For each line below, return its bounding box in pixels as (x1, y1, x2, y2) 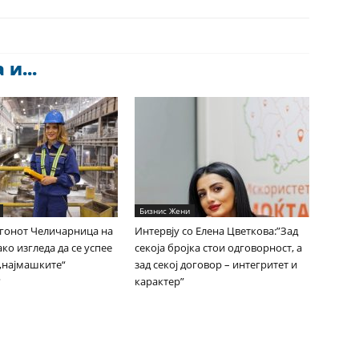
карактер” (135, 274, 184, 288)
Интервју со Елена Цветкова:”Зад (135, 224, 298, 238)
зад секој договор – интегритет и (135, 257, 297, 272)
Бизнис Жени (139, 205, 190, 216)
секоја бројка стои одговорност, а (135, 240, 302, 255)
